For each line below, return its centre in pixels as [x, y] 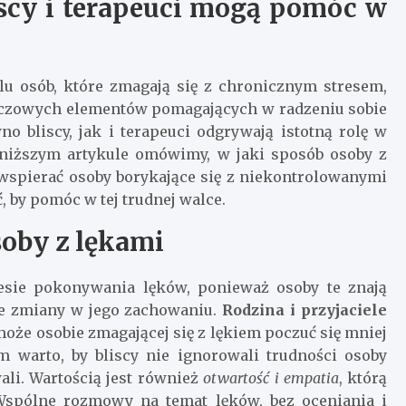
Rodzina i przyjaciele [305, 309]
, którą [363, 377]
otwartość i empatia [271, 377]
